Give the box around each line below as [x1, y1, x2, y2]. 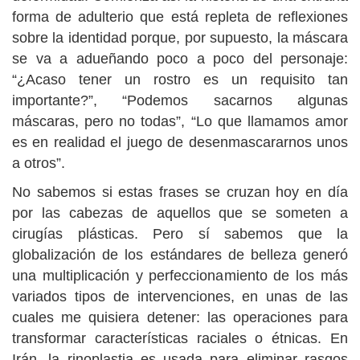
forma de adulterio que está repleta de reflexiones [12, 8, 348, 25]
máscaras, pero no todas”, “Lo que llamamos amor [12, 112, 348, 129]
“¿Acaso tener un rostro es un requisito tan [12, 71, 348, 88]
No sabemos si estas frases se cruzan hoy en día [12, 183, 348, 200]
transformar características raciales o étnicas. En [12, 329, 348, 346]
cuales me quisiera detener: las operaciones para [12, 309, 348, 325]
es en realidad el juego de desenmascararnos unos [12, 133, 348, 150]
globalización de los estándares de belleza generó [12, 246, 348, 263]
